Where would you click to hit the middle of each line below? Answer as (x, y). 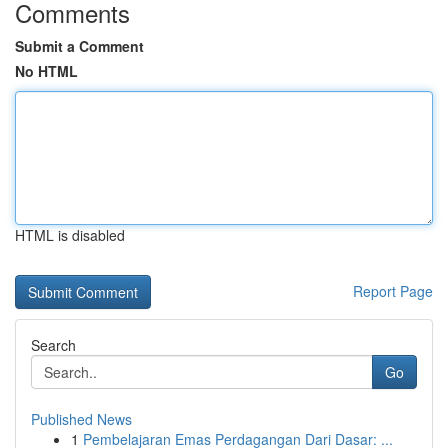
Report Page (393, 291)
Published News (81, 419)
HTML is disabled (70, 235)
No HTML (46, 71)
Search (53, 345)
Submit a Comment (79, 46)
